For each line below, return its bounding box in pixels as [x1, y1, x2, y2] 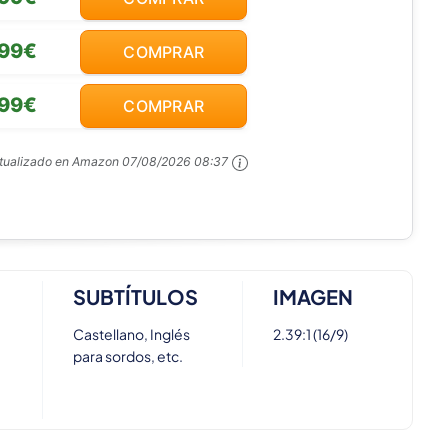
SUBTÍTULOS [73, 284, 199, 310]
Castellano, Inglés [73, 325, 191, 344]
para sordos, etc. [73, 347, 184, 366]
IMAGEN [272, 284, 353, 310]
